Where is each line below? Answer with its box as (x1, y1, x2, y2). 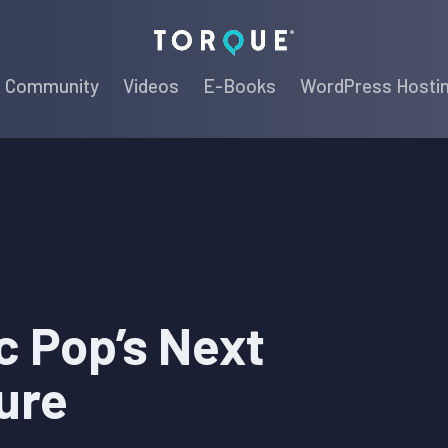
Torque (293, 27, 351, 50)
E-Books (203, 73, 276, 97)
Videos (123, 73, 179, 97)
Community (5, 73, 99, 97)
